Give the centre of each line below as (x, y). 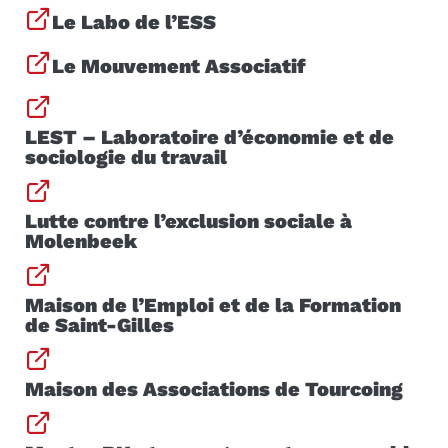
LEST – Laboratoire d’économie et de (209, 136)
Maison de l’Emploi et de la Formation (213, 304)
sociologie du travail (126, 156)
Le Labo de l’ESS (134, 21)
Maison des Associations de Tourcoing (214, 388)
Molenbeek (81, 240)
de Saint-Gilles (99, 324)
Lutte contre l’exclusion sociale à (188, 220)
